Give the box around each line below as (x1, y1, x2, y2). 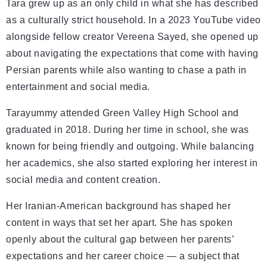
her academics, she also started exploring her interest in (6, 158, 258, 169)
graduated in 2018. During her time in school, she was (6, 125, 249, 135)
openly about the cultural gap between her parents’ (6, 234, 234, 245)
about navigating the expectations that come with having (6, 48, 259, 59)
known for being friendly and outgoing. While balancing (6, 141, 254, 152)
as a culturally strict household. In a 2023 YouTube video (6, 15, 261, 26)
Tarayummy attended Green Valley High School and (6, 108, 239, 119)
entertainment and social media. (6, 82, 150, 92)
